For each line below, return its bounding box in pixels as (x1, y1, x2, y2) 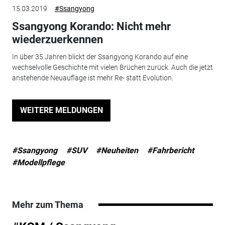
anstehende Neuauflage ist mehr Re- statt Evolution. (12, 73, 173, 82)
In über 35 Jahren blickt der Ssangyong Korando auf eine (12, 52, 188, 61)
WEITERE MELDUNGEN (20, 105, 103, 115)
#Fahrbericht (147, 145, 194, 155)
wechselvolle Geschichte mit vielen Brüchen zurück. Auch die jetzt (12, 63, 213, 71)
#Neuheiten (95, 145, 138, 155)
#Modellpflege (12, 157, 65, 167)
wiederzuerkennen (12, 33, 103, 46)
